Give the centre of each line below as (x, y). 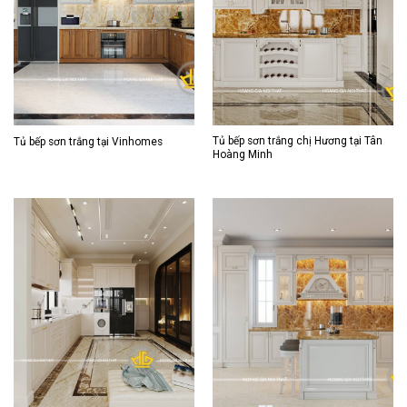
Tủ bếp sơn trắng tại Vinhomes (88, 142)
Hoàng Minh (242, 155)
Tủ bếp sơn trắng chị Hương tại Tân (297, 141)
